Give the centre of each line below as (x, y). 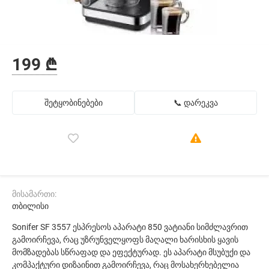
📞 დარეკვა (196, 103)
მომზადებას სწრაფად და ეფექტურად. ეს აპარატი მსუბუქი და (131, 252)
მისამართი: (34, 194)
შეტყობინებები (73, 103)
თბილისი (30, 206)
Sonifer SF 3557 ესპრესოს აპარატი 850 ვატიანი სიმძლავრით (130, 227)
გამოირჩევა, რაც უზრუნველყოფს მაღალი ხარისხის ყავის (125, 240)
